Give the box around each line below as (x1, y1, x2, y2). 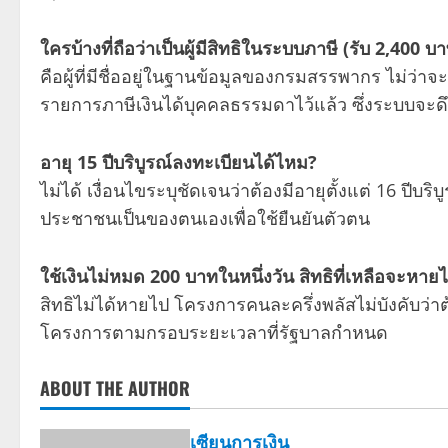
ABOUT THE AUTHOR (40, 374, 190, 401)
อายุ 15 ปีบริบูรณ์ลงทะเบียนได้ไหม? (40, 149, 317, 174)
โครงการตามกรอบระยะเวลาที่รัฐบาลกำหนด (40, 319, 388, 344)
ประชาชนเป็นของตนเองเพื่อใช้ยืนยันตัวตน (40, 205, 370, 230)
